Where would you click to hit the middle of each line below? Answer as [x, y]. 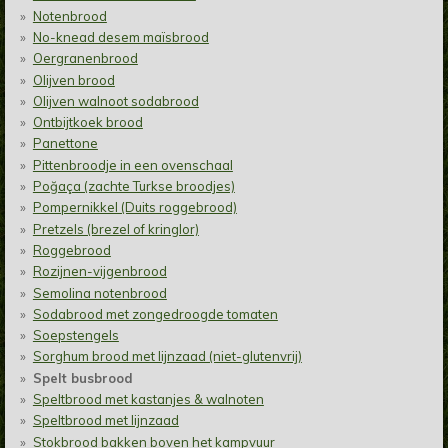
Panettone [65, 143]
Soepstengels [75, 335]
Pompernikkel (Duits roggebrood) [134, 207]
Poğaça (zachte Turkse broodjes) [133, 186]
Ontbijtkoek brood [87, 122]
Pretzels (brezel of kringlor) [115, 228]
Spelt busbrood [82, 377]
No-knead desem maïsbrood [120, 36]
